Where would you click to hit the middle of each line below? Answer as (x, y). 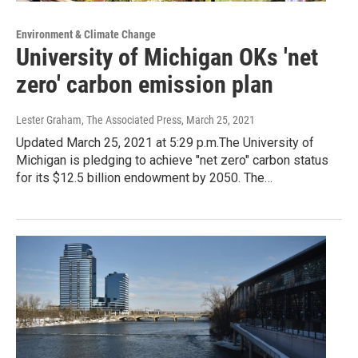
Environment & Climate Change (86, 35)
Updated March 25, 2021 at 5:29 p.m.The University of (165, 143)
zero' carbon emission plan (145, 85)
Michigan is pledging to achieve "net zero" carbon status (172, 161)
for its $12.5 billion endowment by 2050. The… (144, 178)
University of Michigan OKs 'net (167, 58)
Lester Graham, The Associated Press (99, 120)
